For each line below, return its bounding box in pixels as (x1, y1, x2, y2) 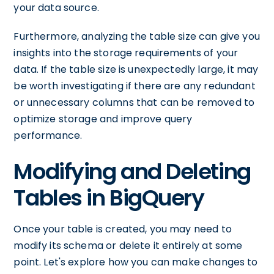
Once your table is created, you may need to (13, 222, 232, 236)
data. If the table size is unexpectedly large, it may (13, 62, 259, 76)
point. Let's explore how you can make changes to (13, 255, 258, 269)
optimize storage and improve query (13, 112, 193, 126)
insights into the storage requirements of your (13, 46, 239, 60)
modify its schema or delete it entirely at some (13, 239, 243, 253)
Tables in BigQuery (13, 182, 204, 213)
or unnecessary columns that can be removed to (13, 95, 255, 109)
